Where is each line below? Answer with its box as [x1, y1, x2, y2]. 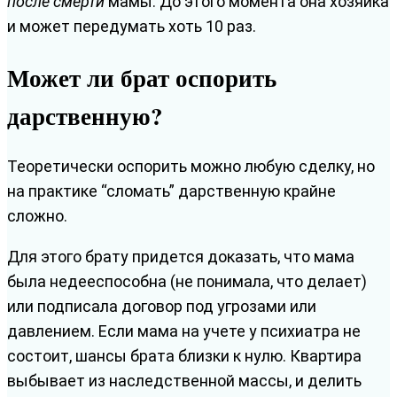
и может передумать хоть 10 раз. [7, 16, 256, 35]
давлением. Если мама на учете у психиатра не [7, 322, 361, 341]
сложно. [7, 206, 67, 226]
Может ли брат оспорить [7, 60, 276, 96]
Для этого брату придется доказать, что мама [7, 247, 354, 267]
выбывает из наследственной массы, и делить [7, 371, 362, 391]
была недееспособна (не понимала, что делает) [7, 272, 367, 292]
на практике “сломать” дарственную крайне [7, 182, 336, 201]
